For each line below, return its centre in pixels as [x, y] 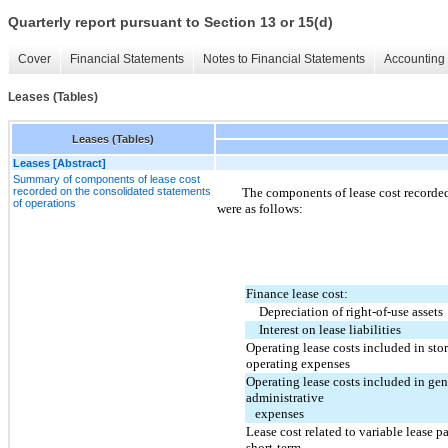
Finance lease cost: [297, 293]
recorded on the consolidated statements [112, 190]
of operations [44, 202]
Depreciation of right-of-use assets [351, 311]
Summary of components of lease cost [106, 178]
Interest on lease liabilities [330, 329]
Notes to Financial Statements [284, 59]
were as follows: [260, 208]
